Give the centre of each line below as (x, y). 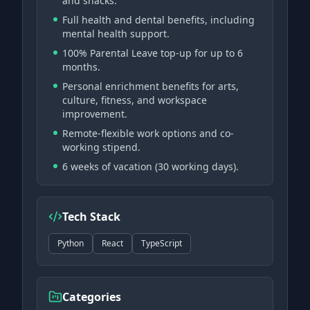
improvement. (95, 114)
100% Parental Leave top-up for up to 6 (153, 53)
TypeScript (162, 243)
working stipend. (101, 147)
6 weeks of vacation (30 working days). (151, 166)
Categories (92, 297)
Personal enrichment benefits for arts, (151, 86)
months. (81, 67)
